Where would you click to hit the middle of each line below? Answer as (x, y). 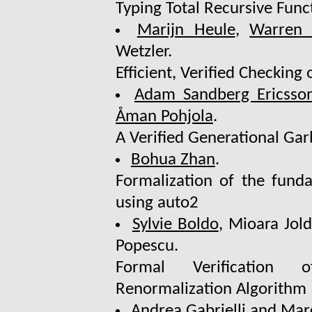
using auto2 (157, 203)
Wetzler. (144, 52)
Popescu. (147, 247)
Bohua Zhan (173, 160)
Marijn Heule (186, 31)
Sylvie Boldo (175, 225)
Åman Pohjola (164, 117)
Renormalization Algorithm (211, 290)
